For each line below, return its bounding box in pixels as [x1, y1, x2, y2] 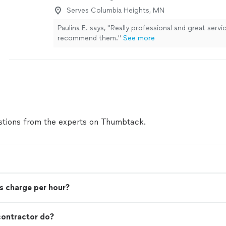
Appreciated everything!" [58, 5, 140, 13]
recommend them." [58, 34, 121, 42]
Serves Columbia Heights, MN [67, 6, 164, 15]
